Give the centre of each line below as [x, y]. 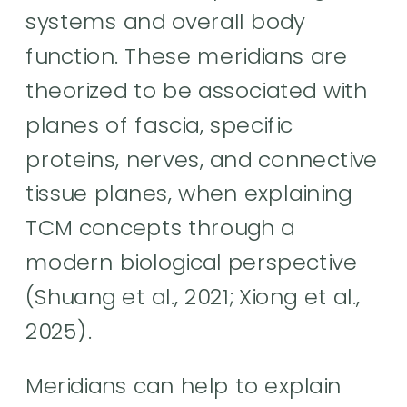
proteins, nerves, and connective [202, 159]
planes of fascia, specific [159, 124]
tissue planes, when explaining [189, 193]
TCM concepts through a [160, 228]
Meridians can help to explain [184, 385]
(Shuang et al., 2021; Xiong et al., [193, 296]
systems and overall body [166, 21]
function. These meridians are [187, 56]
